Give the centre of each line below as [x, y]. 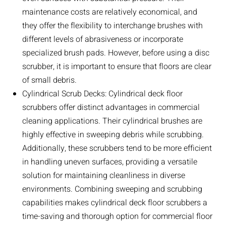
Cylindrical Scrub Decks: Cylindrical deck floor [102, 94]
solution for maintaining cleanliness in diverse [103, 176]
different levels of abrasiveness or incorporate [102, 40]
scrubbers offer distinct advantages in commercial [111, 108]
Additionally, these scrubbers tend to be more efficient [117, 149]
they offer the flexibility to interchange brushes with [112, 26]
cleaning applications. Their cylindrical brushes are [112, 121]
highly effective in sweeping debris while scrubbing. [113, 135]
